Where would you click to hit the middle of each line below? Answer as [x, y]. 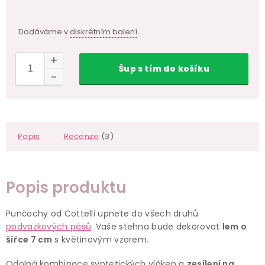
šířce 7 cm [29, 239]
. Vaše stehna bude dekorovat [157, 226]
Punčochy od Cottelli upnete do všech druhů [102, 213]
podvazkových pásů [49, 226]
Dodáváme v [44, 31]
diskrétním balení [104, 31]
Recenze [81, 136]
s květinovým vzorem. [101, 239]
